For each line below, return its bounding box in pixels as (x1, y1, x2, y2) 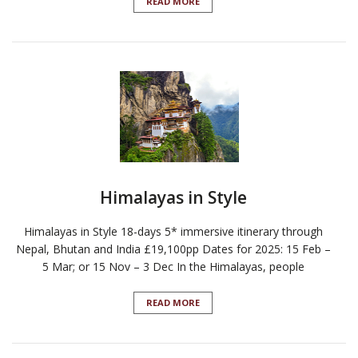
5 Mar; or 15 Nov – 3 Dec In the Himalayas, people (42, 259, 304, 275)
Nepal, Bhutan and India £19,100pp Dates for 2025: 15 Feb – (15, 241, 331, 257)
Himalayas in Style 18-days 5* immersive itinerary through (23, 224, 323, 240)
